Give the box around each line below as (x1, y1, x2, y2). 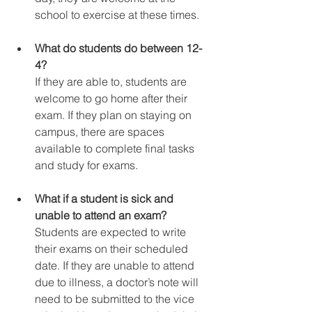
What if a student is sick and (35, 192, 176, 206)
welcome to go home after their (35, 91, 190, 106)
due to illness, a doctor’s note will (35, 275, 201, 290)
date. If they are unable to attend (35, 258, 197, 273)
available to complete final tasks (35, 141, 197, 156)
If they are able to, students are (35, 75, 189, 89)
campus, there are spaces (35, 125, 167, 139)
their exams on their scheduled (35, 242, 191, 256)
